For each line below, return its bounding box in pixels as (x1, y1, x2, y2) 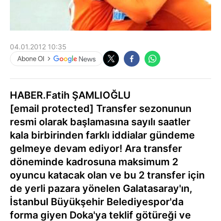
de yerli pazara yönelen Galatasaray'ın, (10, 183, 192, 195)
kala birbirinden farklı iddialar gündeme (10, 129, 195, 142)
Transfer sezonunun (94, 103, 191, 115)
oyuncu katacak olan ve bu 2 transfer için (10, 169, 205, 182)
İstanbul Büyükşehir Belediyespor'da (10, 196, 184, 208)
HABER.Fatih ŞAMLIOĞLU (10, 89, 131, 102)
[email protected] (10, 103, 94, 115)
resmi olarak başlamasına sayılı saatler (10, 116, 190, 128)
